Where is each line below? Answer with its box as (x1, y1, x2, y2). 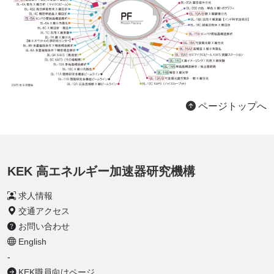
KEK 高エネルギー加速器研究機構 (7, 165, 195, 179)
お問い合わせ (18, 221, 70, 232)
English (18, 237, 46, 247)
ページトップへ (196, 101, 267, 112)
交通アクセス (18, 206, 70, 217)
